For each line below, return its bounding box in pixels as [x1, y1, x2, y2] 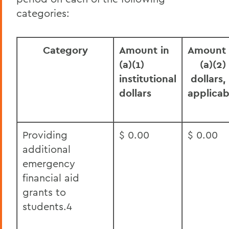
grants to [22, 186, 66, 198]
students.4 [22, 200, 72, 213]
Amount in [119, 43, 169, 57]
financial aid [22, 171, 79, 184]
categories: [16, 7, 70, 19]
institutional [119, 72, 176, 85]
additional [22, 143, 71, 155]
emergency [22, 157, 75, 170]
